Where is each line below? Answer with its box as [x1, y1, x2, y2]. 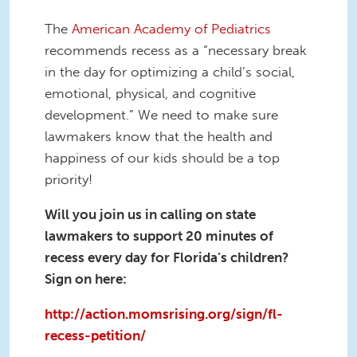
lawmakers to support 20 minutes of [45, 227, 273, 244]
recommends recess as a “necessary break [45, 41, 307, 58]
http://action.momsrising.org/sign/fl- [45, 305, 283, 322]
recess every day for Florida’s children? [45, 249, 288, 265]
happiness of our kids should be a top [45, 149, 280, 166]
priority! [45, 171, 92, 187]
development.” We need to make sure [45, 106, 278, 123]
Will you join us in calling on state [45, 206, 256, 222]
